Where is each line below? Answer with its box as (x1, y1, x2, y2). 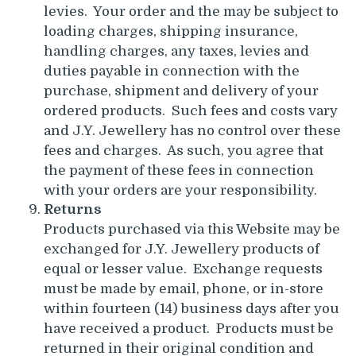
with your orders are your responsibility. (44, 182, 317, 198)
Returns (44, 201, 102, 217)
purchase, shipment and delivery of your (44, 83, 319, 99)
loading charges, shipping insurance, (44, 23, 298, 39)
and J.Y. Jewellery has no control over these (44, 122, 341, 138)
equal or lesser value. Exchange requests (44, 261, 323, 277)
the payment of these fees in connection (44, 162, 314, 178)
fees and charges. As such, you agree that (44, 142, 323, 158)
